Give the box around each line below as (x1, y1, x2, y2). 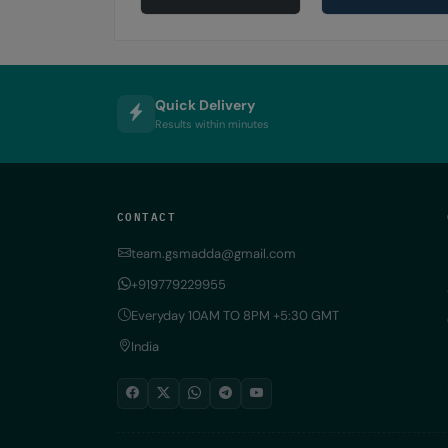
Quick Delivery (155, 96, 255, 115)
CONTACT (117, 205, 177, 225)
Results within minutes (155, 117, 269, 132)
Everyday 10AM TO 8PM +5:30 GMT (131, 306, 339, 324)
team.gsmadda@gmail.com (131, 244, 296, 262)
